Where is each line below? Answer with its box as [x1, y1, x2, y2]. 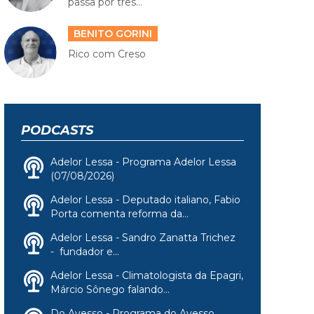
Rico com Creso [67, 48, 146, 61]
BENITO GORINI [73, 27, 152, 41]
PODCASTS [21, 122, 93, 138]
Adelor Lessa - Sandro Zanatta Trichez [50, 231, 235, 244]
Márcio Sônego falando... [50, 282, 170, 296]
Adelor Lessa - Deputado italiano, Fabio [50, 193, 240, 206]
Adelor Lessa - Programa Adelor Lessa [50, 155, 236, 168]
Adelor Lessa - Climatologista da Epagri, [50, 268, 243, 282]
